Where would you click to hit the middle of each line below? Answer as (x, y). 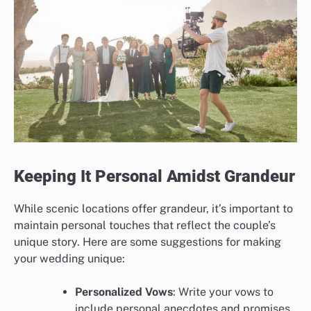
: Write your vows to (223, 292)
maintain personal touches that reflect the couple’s (145, 225)
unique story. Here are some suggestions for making (148, 242)
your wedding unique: (69, 258)
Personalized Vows (124, 292)
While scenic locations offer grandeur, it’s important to (153, 208)
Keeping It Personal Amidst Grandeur (154, 177)
